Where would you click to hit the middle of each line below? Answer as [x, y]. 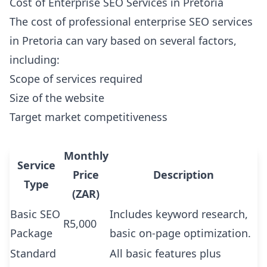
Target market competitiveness [89, 117]
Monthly [86, 156]
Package [31, 233]
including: [35, 60]
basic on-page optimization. [180, 233]
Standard [33, 253]
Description [183, 175]
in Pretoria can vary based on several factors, [123, 41]
